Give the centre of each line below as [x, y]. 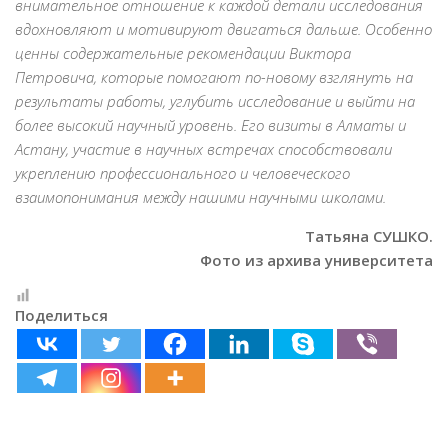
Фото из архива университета [316, 260]
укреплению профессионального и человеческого [182, 173]
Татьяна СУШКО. [369, 236]
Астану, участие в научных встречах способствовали [203, 149]
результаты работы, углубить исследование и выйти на [215, 101]
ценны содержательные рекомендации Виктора [183, 53]
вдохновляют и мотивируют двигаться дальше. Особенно [223, 29]
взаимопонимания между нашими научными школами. [200, 197]
